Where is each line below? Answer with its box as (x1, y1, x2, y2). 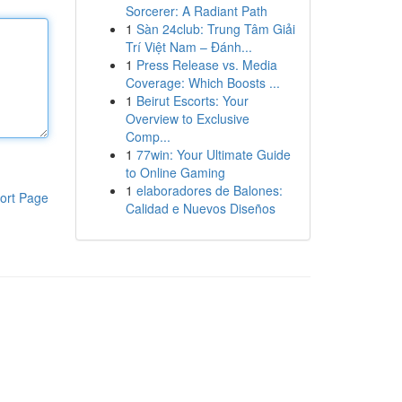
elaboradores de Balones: (135, 181, 283, 199)
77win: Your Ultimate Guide (135, 145, 291, 163)
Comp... (125, 127, 170, 145)
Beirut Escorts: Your (135, 92, 249, 109)
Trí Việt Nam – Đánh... (125, 38, 252, 56)
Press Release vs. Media (135, 56, 277, 74)
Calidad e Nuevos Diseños (125, 199, 275, 217)
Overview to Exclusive (125, 109, 249, 127)
